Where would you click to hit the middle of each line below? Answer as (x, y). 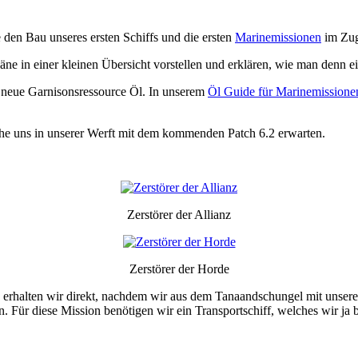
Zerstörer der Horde (179, 268)
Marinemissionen (278, 37)
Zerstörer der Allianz (179, 214)
